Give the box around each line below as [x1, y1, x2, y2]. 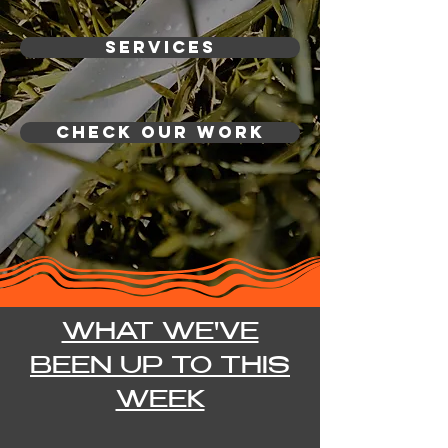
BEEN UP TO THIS [30, 356, 290, 380]
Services [104, 36, 216, 58]
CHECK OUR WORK [55, 121, 265, 143]
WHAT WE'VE [61, 322, 259, 346]
